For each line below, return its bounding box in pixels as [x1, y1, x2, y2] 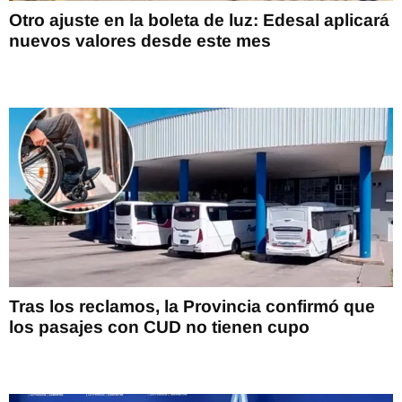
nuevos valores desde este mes [9, 31, 271, 50]
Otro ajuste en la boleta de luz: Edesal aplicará [9, 10, 389, 30]
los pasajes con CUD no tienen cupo [9, 317, 310, 336]
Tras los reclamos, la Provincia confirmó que [9, 296, 375, 316]
